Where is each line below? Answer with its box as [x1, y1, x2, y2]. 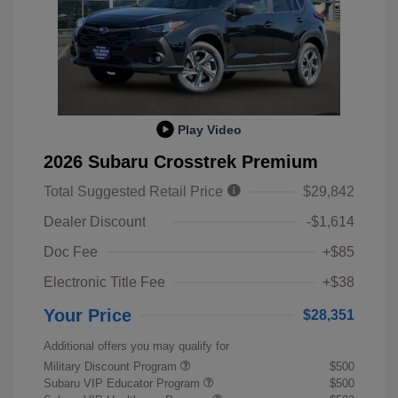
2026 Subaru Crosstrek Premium [44, 152, 318, 171]
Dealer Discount [44, 214, 146, 229]
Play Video [178, 122, 242, 137]
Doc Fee [44, 244, 98, 259]
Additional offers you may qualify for [44, 339, 229, 353]
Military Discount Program [44, 360, 180, 373]
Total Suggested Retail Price [44, 184, 227, 199]
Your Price [44, 306, 131, 325]
